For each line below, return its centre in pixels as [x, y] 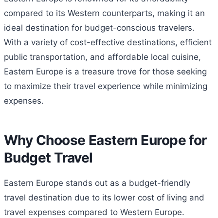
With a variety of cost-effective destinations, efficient [108, 43]
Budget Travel [48, 158]
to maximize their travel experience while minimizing [106, 86]
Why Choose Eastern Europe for [105, 140]
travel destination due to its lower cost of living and [104, 198]
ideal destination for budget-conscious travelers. [99, 28]
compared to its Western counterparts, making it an [104, 13]
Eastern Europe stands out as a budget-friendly [97, 183]
